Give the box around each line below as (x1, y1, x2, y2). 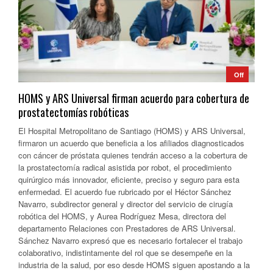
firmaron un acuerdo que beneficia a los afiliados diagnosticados (18, 137, 244, 149)
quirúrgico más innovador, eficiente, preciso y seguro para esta (18, 174, 239, 186)
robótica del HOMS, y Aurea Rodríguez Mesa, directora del (18, 210, 226, 222)
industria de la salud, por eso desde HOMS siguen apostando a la (18, 259, 250, 271)
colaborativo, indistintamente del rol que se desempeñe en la (18, 247, 232, 259)
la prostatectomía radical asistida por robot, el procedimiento (18, 161, 232, 174)
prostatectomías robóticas (18, 104, 129, 121)
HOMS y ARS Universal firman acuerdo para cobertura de (18, 90, 249, 107)
